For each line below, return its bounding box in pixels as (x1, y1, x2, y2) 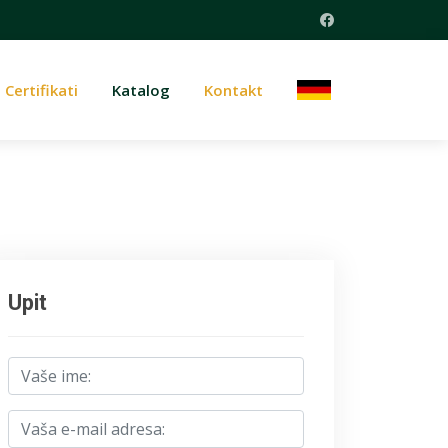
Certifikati (5, 80, 79, 100)
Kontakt (204, 80, 264, 100)
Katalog (112, 80, 171, 100)
